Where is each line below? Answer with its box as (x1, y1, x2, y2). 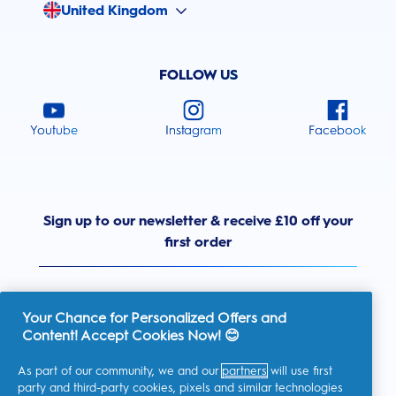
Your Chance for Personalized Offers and (22, 309, 286, 326)
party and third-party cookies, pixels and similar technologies (18, 381, 343, 394)
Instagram (164, 123, 222, 139)
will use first (267, 364, 332, 377)
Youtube (30, 123, 78, 139)
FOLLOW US (158, 66, 238, 84)
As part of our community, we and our (18, 364, 222, 377)
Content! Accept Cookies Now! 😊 (22, 327, 240, 344)
